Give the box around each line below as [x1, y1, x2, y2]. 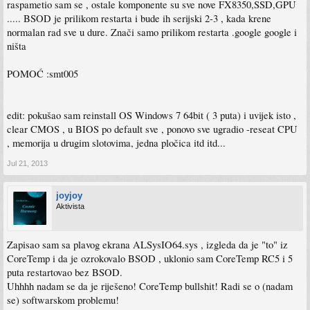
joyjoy [56, 190, 82, 201]
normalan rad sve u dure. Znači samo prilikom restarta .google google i [7, 26, 297, 39]
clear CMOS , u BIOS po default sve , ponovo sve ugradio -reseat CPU [7, 122, 298, 136]
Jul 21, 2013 [7, 159, 48, 167]
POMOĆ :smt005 [7, 67, 78, 80]
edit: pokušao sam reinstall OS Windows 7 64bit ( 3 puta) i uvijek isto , [7, 109, 296, 122]
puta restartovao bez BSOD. [7, 266, 122, 279]
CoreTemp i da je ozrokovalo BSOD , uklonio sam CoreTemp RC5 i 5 [7, 252, 293, 265]
